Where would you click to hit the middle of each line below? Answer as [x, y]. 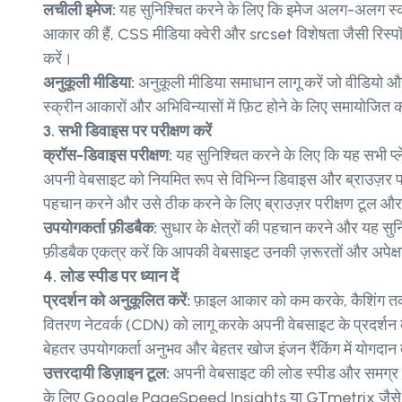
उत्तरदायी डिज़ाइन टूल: [108, 374]
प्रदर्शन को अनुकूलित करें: [118, 301]
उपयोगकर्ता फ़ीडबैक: [100, 228]
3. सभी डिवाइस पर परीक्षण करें [127, 131]
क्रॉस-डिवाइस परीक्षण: [109, 156]
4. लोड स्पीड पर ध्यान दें [111, 277]
